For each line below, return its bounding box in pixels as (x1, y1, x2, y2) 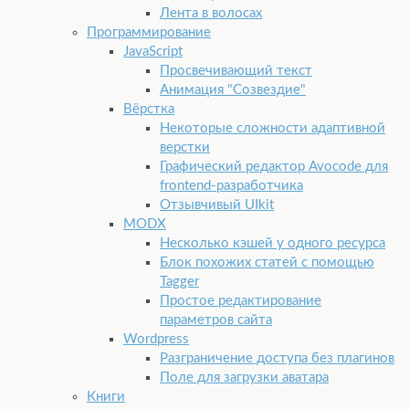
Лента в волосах (160, 6, 262, 21)
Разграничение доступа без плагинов (160, 351, 394, 366)
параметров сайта (160, 313, 272, 328)
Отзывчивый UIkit (160, 198, 274, 213)
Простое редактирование (160, 294, 321, 309)
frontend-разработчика (160, 179, 303, 194)
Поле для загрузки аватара (160, 371, 329, 385)
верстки (160, 141, 210, 155)
